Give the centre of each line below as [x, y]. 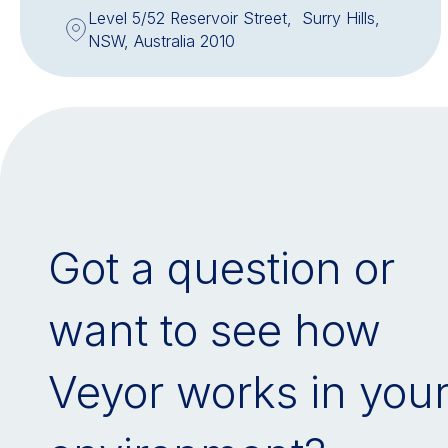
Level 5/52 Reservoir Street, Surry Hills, [234, 18]
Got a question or [221, 268]
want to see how [214, 330]
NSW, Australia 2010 [162, 41]
